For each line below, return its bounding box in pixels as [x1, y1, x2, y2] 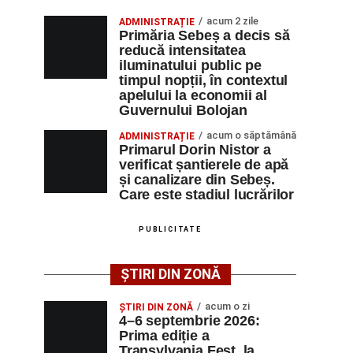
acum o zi [205, 300, 250, 312]
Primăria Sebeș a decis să [119, 28, 290, 43]
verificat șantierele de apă [119, 157, 289, 173]
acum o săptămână [206, 129, 296, 141]
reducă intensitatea [119, 43, 246, 58]
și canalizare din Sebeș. [119, 172, 275, 188]
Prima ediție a [119, 328, 210, 344]
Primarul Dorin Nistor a [119, 142, 271, 158]
